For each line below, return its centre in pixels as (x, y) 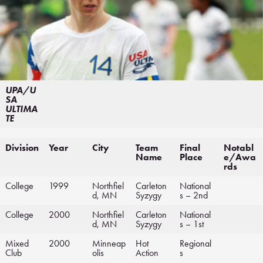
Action (147, 253)
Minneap (109, 244)
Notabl (239, 148)
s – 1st (192, 224)
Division (22, 148)
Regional (195, 244)
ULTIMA (21, 109)
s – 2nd (194, 195)
